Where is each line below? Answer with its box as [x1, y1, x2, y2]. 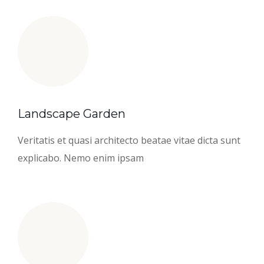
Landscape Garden [18, 106, 126, 121]
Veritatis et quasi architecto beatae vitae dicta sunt [18, 133, 240, 147]
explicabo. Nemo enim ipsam [18, 151, 144, 164]
